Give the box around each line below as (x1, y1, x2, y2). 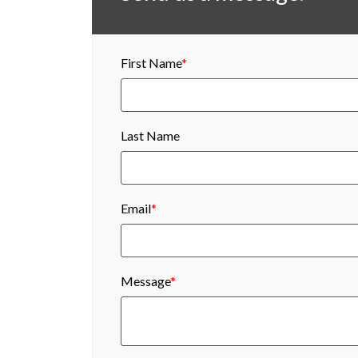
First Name (120, 54, 181, 70)
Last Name (120, 127, 180, 143)
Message (120, 272, 170, 288)
